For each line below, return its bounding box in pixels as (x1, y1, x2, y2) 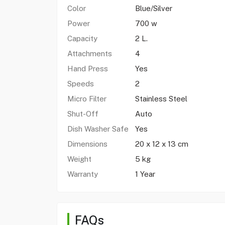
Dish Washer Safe (67, 125, 131, 133)
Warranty (67, 170, 100, 178)
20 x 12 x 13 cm (135, 140, 188, 148)
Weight (67, 155, 93, 163)
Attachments (67, 49, 114, 58)
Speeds (67, 79, 94, 88)
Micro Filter (67, 94, 106, 103)
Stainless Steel (135, 94, 187, 103)
